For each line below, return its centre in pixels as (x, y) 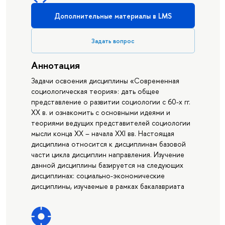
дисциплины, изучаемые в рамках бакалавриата (107, 186)
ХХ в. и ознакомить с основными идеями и (100, 113)
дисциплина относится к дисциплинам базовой (108, 144)
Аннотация (55, 65)
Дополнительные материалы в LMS (113, 16)
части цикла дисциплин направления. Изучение (107, 155)
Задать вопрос (113, 41)
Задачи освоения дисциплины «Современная (105, 81)
